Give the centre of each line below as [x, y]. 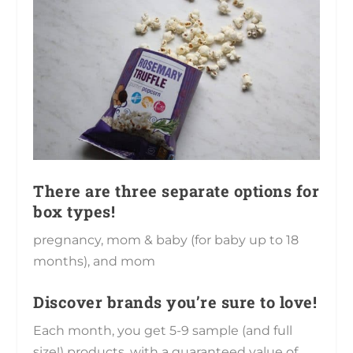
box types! [74, 211]
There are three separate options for [176, 190]
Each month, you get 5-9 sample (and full [163, 331]
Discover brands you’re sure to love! [175, 302]
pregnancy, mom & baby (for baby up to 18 [166, 240]
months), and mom [95, 261]
